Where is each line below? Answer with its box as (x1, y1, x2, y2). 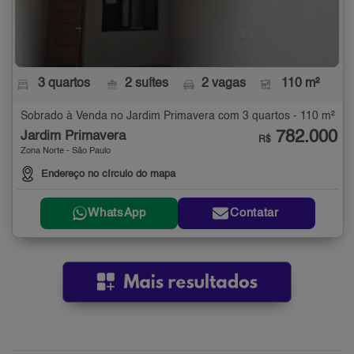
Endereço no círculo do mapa (41, 168, 175, 179)
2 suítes (125, 77, 169, 90)
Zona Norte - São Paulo (21, 146, 111, 156)
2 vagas (201, 77, 246, 90)
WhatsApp (88, 207, 146, 220)
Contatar (230, 207, 279, 220)
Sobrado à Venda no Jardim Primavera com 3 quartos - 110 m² (21, 110, 335, 122)
